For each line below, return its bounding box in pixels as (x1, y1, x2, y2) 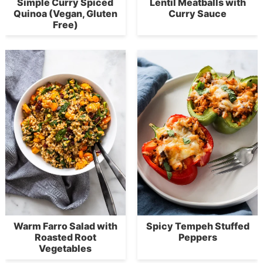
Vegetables (39, 242, 92, 255)
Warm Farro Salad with (13, 220, 117, 232)
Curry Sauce (168, 8, 227, 20)
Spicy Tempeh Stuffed (146, 220, 249, 232)
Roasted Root (34, 231, 96, 244)
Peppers (178, 231, 217, 244)
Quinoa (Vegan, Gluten (13, 8, 117, 20)
